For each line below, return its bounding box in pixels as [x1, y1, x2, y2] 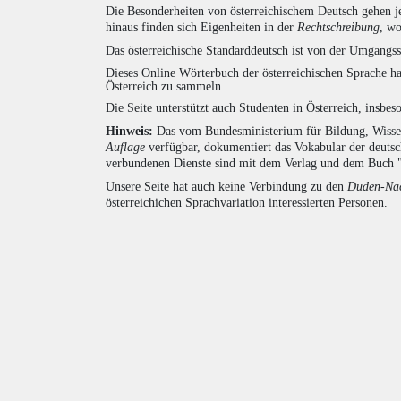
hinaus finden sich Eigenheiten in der [106, 20, 297, 34]
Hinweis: [106, 124, 153, 138]
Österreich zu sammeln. [106, 79, 225, 93]
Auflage [106, 140, 145, 154]
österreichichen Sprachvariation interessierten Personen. [106, 195, 388, 209]
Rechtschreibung [297, 20, 380, 34]
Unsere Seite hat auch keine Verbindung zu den [106, 179, 347, 193]
